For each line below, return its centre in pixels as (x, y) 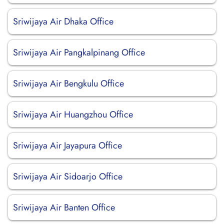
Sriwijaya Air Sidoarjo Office (68, 176)
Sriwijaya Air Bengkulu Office (68, 83)
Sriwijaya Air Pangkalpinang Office (79, 52)
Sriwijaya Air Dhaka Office (63, 21)
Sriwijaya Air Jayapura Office (67, 145)
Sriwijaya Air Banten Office (64, 207)
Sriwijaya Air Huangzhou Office (73, 114)
